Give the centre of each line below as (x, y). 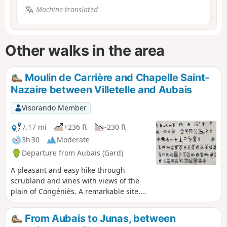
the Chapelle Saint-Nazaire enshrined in (79, 202)
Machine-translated (67, 10)
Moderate (73, 140)
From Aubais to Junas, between (99, 218)
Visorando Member (54, 108)
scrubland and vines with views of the (75, 181)
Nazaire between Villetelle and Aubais (101, 90)
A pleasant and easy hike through (68, 170)
